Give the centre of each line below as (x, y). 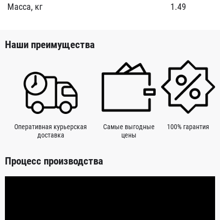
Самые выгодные (129, 126)
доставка (51, 135)
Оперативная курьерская (51, 126)
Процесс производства (54, 161)
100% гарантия (188, 126)
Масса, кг (25, 7)
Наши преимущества (50, 45)
